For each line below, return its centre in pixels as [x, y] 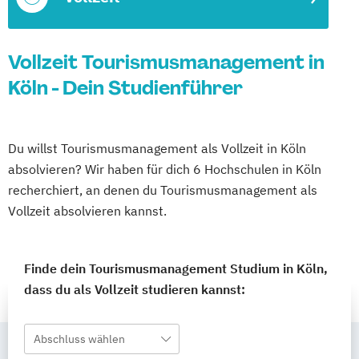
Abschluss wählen [79, 339]
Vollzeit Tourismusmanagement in [166, 62]
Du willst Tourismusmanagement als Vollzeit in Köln [157, 148]
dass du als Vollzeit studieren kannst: [135, 289]
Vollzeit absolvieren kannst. [87, 211]
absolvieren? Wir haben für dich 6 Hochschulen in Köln [165, 169]
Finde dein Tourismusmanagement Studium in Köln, [176, 268]
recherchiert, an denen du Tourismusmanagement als [163, 190]
